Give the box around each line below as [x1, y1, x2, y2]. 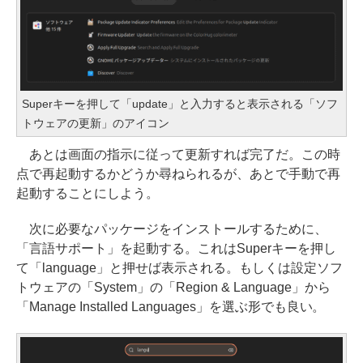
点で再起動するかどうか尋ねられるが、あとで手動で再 [16, 166, 340, 181]
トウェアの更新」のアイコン [22, 116, 169, 130]
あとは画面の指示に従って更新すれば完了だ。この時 [16, 147, 340, 161]
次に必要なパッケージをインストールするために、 [16, 221, 327, 236]
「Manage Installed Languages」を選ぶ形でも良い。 [16, 299, 326, 314]
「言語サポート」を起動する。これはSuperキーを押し [16, 241, 336, 255]
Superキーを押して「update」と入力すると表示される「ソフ [22, 96, 338, 110]
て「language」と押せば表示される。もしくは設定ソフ [16, 260, 343, 275]
